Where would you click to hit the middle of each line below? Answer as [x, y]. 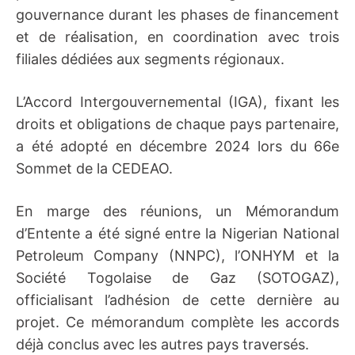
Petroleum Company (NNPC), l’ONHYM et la [177, 256]
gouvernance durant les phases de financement [177, 15]
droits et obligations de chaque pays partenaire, [177, 124]
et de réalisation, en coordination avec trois [177, 37]
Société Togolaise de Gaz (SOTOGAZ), [177, 278]
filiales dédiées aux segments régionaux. [150, 59]
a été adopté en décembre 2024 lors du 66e [177, 146]
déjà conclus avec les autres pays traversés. [162, 344]
